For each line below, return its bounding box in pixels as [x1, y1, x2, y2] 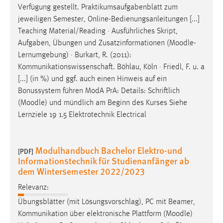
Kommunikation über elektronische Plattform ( [18, 210, 166, 218]
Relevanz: [18, 183, 49, 192]
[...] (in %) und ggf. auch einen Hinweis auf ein [18, 75, 167, 84]
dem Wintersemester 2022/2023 [18, 165, 145, 178]
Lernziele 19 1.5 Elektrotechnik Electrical [18, 111, 146, 119]
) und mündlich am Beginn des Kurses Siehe [45, 99, 187, 108]
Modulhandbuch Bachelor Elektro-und [35, 144, 182, 157]
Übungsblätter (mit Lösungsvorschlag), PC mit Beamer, [18, 198, 195, 206]
